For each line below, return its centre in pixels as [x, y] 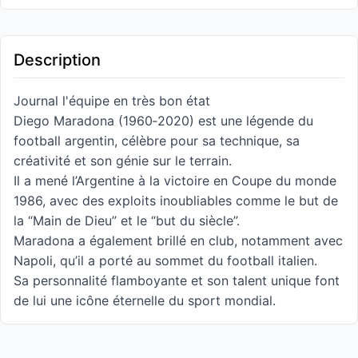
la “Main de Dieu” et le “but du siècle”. [127, 221]
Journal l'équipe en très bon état [112, 101]
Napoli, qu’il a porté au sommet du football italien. [165, 261]
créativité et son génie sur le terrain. [123, 161]
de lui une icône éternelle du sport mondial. [145, 300]
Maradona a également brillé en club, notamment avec [178, 241]
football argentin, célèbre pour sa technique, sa [157, 141]
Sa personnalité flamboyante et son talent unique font [177, 280]
